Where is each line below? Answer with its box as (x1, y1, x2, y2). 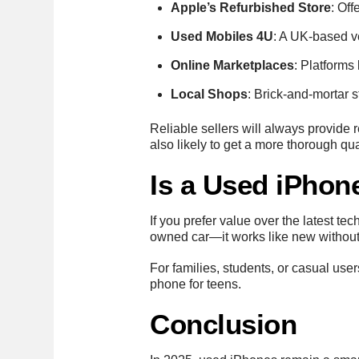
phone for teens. (150, 277, 242, 292)
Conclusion (150, 309, 297, 341)
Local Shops (170, 87, 248, 102)
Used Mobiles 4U (170, 30, 273, 44)
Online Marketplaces (170, 58, 294, 73)
